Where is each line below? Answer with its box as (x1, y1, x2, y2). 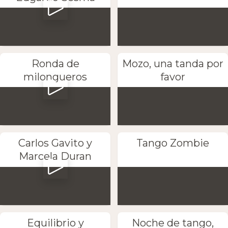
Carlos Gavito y (18, 137, 92, 150)
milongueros (23, 71, 87, 83)
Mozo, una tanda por (122, 58, 223, 70)
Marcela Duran (19, 150, 92, 163)
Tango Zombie (136, 137, 209, 150)
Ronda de (31, 58, 79, 70)
